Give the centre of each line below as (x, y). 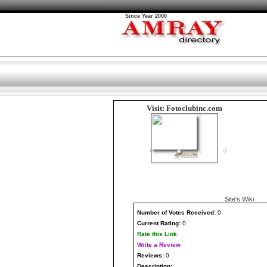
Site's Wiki (239, 199)
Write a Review (159, 245)
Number (149, 212)
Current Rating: (159, 223)
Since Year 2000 (146, 16)
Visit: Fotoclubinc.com (184, 108)
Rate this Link (157, 234)
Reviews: (151, 255)
